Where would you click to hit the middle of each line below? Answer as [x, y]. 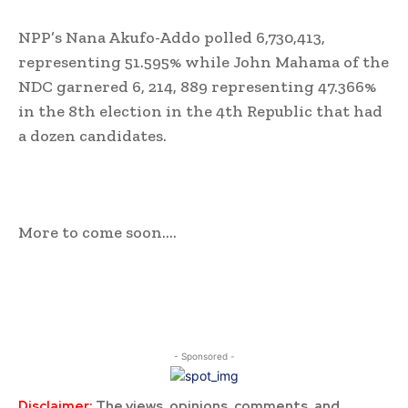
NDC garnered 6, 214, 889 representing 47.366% [197, 87]
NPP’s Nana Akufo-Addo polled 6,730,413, [172, 38]
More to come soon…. [97, 233]
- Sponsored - [204, 357]
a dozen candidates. [92, 136]
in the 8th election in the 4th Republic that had [200, 112]
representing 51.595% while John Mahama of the [204, 62]
